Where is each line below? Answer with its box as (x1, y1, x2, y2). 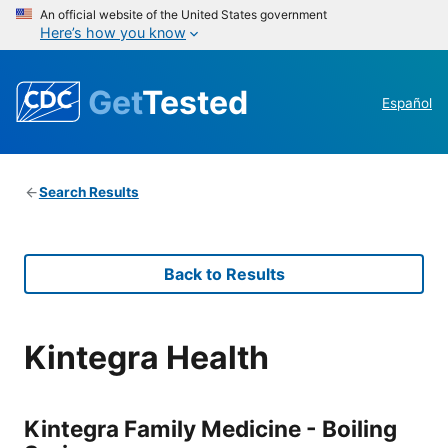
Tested (142, 82, 248, 122)
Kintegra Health (24, 337, 269, 377)
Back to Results (163, 264, 285, 285)
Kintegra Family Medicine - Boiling (24, 414, 397, 442)
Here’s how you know (40, 24, 186, 41)
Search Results (38, 184, 139, 201)
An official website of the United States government (40, 7, 327, 22)
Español (382, 95, 432, 112)
